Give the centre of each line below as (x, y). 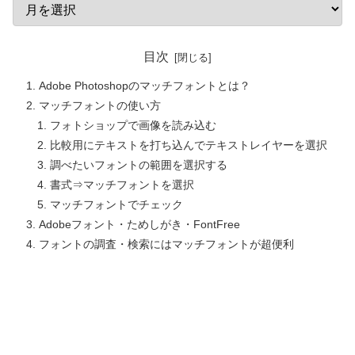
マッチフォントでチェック (117, 205)
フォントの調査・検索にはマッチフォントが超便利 (166, 244)
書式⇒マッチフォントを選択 (122, 185)
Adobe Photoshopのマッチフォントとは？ (144, 86)
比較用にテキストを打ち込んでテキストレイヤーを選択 (189, 145)
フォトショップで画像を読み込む (134, 126)
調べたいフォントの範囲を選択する (139, 165)
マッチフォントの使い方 (99, 106)
